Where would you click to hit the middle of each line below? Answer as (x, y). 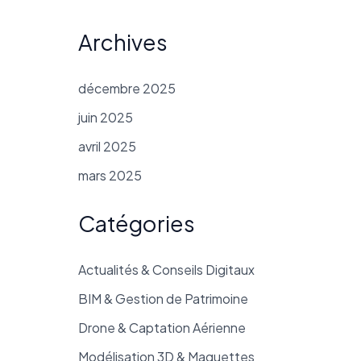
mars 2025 (110, 176)
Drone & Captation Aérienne (162, 328)
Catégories (136, 224)
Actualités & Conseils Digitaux (166, 270)
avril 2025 (107, 147)
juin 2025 (105, 118)
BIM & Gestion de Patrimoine (163, 299)
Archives (122, 42)
